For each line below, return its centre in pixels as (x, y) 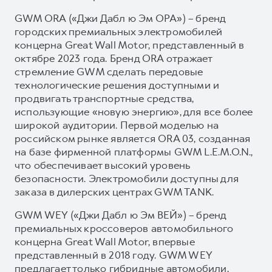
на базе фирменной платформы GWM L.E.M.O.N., (134, 151)
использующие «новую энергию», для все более (134, 111)
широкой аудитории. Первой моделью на (117, 125)
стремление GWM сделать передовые (109, 71)
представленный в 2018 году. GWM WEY (113, 255)
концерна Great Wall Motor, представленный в (130, 45)
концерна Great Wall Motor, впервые (105, 241)
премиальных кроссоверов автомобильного (124, 228)
